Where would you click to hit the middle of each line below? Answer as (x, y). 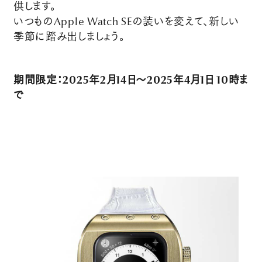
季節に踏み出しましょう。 (69, 37)
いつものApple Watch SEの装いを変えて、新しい (126, 22)
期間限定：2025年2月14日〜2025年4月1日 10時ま (130, 80)
